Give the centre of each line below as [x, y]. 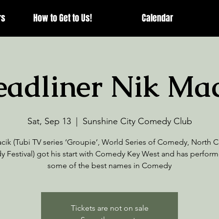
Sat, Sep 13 [49, 121]
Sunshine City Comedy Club [137, 121]
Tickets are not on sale [109, 208]
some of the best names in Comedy [109, 165]
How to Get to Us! [63, 18]
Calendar [157, 18]
